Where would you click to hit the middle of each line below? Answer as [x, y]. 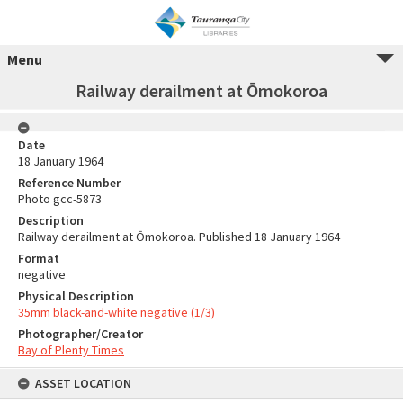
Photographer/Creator [81, 334]
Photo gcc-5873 [60, 199]
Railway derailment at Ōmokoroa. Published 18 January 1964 [179, 237]
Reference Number [69, 183]
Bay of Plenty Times [71, 350]
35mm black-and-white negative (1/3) [116, 312]
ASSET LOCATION [83, 383]
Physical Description [76, 296]
